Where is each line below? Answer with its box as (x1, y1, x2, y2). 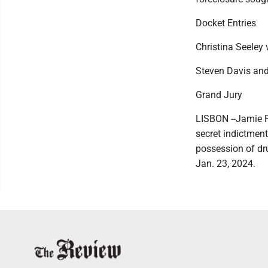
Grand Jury (196, 89, 242, 100)
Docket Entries (196, 17, 256, 29)
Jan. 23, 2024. (196, 158, 255, 169)
